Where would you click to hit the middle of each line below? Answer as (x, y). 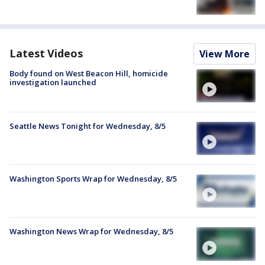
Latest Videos (46, 53)
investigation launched (53, 82)
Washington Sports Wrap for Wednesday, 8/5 (93, 179)
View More (224, 54)
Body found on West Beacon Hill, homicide (89, 73)
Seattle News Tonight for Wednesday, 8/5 (88, 126)
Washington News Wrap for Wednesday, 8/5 (91, 232)
